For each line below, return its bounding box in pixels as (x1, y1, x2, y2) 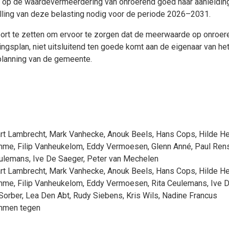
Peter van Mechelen (87, 154, 158, 164)
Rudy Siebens (73, 191, 123, 200)
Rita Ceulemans (151, 178, 207, 188)
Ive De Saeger (33, 154, 83, 164)
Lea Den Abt (26, 191, 70, 200)
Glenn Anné (151, 142, 191, 151)
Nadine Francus (162, 191, 217, 200)
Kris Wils (126, 191, 158, 200)
